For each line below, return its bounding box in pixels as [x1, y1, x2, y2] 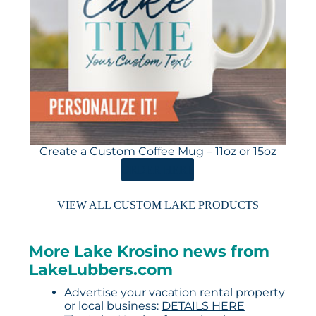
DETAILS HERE [161, 299, 245, 313]
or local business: [63, 299, 162, 313]
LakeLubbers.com [28, 260, 173, 280]
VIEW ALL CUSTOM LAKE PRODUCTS [56, 199, 259, 212]
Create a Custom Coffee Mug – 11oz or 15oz [39, 145, 276, 159]
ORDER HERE [121, 164, 195, 176]
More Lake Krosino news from [28, 242, 269, 262]
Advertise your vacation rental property [63, 286, 285, 300]
